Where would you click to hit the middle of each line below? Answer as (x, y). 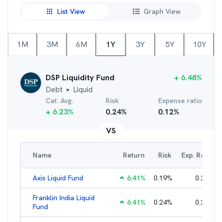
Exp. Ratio (197, 155)
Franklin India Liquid (64, 198)
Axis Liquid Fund (58, 178)
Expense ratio (180, 101)
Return (134, 155)
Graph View (162, 11)
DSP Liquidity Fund (80, 78)
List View (71, 11)
